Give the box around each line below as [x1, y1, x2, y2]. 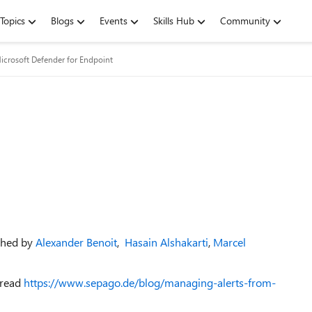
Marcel [213, 235, 246, 249]
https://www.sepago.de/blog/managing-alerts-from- [24, 275, 276, 290]
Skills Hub [153, 14, 194, 27]
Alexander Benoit [36, 235, 117, 249]
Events [100, 14, 127, 27]
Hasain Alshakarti [125, 235, 208, 249]
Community [220, 14, 270, 27]
